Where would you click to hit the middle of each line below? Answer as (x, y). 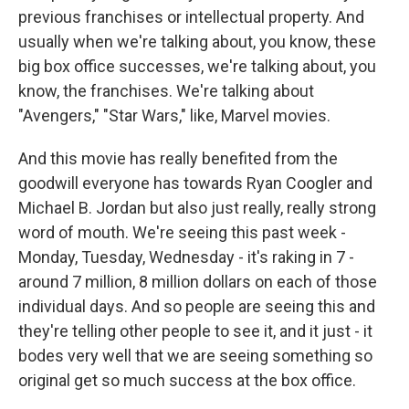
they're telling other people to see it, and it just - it (195, 331)
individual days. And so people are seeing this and (197, 306)
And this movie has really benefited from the (178, 158)
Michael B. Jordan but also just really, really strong (197, 208)
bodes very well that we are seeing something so (195, 356)
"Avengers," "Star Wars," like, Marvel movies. (174, 115)
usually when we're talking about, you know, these (197, 42)
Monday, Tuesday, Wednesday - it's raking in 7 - (186, 257)
